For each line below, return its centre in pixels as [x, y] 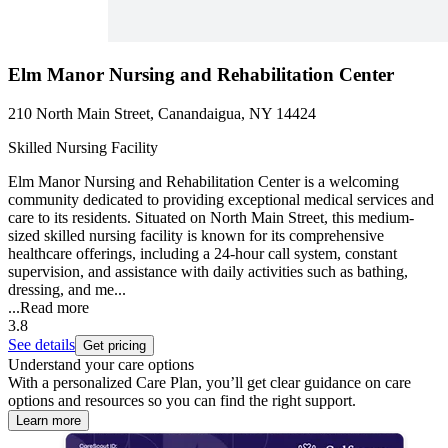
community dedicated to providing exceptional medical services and [221, 199]
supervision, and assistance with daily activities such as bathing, [208, 271]
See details [41, 344]
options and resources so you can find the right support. [182, 400]
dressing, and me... [67, 289]
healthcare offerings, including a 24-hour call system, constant [202, 253]
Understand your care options [101, 364]
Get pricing [114, 345]
